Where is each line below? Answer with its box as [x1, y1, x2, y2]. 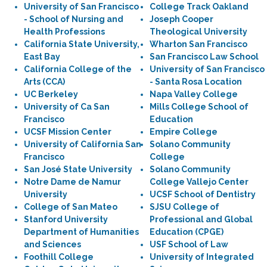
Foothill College [24, 252, 94, 262]
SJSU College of [150, 202, 219, 212]
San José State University [24, 164, 132, 174]
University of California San [24, 139, 141, 149]
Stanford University [24, 215, 108, 224]
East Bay [24, 52, 60, 61]
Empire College [150, 127, 218, 136]
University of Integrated [150, 252, 254, 262]
